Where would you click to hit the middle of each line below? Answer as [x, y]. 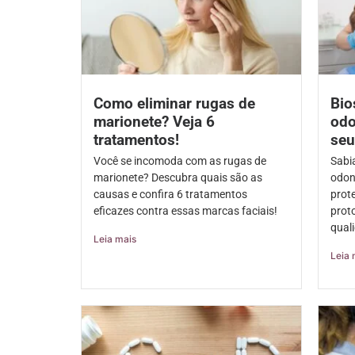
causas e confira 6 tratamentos [170, 195]
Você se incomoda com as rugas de [180, 161]
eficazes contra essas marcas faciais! [185, 211]
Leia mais [115, 239]
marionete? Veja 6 [154, 122]
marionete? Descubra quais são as [178, 178]
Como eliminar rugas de [174, 104]
